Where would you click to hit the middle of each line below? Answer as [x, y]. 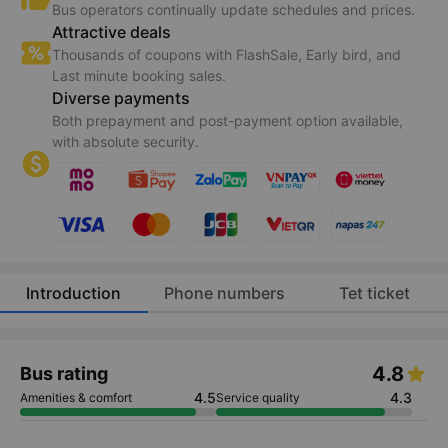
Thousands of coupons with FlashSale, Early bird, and [226, 55]
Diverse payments [121, 98]
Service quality [258, 398]
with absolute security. [125, 142]
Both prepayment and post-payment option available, [227, 121]
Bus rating [64, 374]
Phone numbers [224, 292]
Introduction [74, 292]
